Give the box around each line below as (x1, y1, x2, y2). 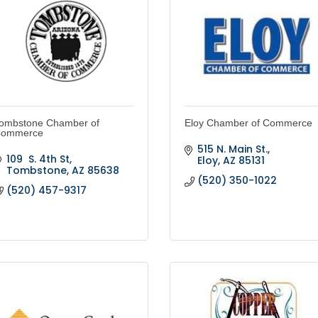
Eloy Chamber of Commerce (185, 117, 312, 129)
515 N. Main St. (197, 142, 268, 157)
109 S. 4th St (6, 152, 70, 167)
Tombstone (6, 163, 67, 178)
